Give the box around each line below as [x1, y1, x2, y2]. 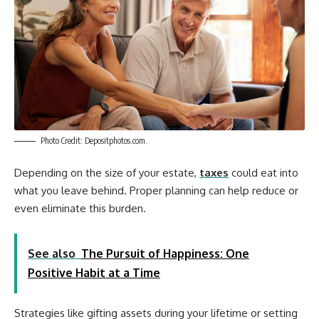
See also [28, 246, 75, 261]
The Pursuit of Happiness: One [81, 246, 249, 261]
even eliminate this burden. [14, 202, 146, 216]
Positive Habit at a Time [28, 265, 160, 280]
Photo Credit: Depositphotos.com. [41, 135, 147, 146]
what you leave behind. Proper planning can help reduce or [14, 184, 298, 198]
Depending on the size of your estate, [14, 166, 199, 180]
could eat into [229, 166, 298, 180]
